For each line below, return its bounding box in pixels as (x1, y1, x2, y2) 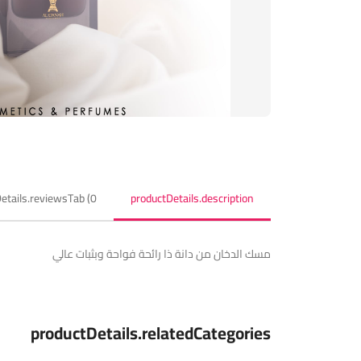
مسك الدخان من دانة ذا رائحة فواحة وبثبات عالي (52, 243, 271, 264)
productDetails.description (130, 188, 254, 209)
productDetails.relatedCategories (30, 317, 271, 349)
